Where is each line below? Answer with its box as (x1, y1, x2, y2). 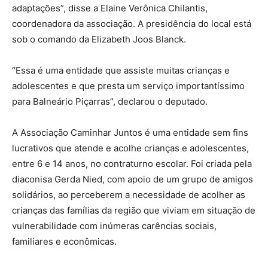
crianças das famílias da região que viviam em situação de (12, 204, 255, 216)
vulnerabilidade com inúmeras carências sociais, (12, 220, 217, 232)
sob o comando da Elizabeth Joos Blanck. (12, 33, 186, 45)
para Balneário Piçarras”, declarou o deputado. (12, 95, 208, 107)
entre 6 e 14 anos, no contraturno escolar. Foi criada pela (12, 157, 252, 169)
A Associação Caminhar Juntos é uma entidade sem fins (12, 126, 248, 138)
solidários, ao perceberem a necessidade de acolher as (12, 188, 245, 200)
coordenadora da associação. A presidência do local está (12, 17, 251, 29)
